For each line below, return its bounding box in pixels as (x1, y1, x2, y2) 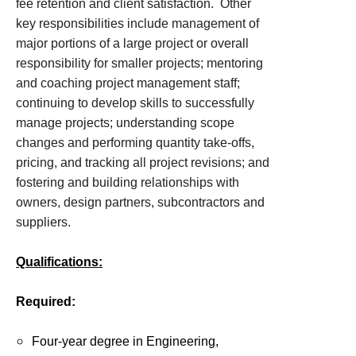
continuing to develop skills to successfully (16, 96, 254, 110)
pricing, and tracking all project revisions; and (16, 156, 269, 169)
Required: (16, 295, 75, 308)
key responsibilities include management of (16, 17, 259, 30)
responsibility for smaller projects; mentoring (16, 56, 263, 70)
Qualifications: (16, 255, 103, 269)
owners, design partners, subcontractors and (16, 195, 265, 209)
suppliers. (16, 215, 71, 229)
